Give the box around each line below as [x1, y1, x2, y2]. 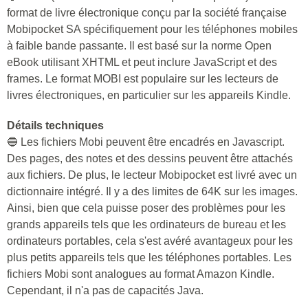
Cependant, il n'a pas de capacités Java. [7, 285, 203, 296]
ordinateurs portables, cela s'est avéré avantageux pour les [7, 235, 293, 247]
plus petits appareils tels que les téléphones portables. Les [7, 252, 291, 263]
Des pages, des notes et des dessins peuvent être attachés [7, 153, 293, 164]
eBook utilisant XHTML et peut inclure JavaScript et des [7, 56, 277, 68]
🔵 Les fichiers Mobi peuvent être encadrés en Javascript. [7, 136, 285, 148]
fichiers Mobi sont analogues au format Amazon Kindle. [7, 268, 274, 280]
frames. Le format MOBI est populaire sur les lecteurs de [7, 73, 278, 85]
